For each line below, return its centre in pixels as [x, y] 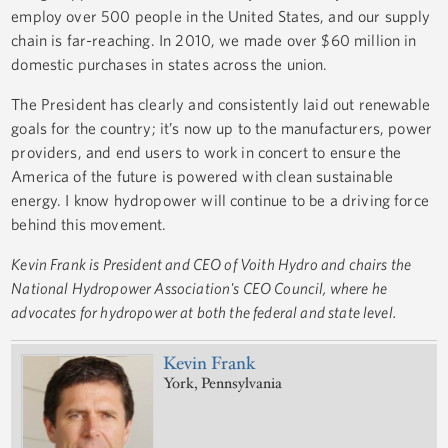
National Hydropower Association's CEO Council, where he [199, 288]
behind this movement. [89, 224]
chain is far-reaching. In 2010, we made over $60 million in [214, 40]
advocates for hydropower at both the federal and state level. [203, 312]
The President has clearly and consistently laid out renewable [220, 104]
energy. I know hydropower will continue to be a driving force [220, 200]
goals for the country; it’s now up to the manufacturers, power [222, 128]
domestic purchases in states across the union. [171, 64]
